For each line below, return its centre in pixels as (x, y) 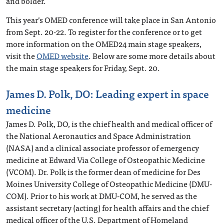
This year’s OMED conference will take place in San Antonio (111, 19)
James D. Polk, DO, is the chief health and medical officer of (109, 123)
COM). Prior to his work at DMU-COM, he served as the (101, 195)
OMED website (62, 55)
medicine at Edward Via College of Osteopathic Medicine (105, 159)
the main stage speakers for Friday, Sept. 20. (83, 67)
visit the (21, 55)
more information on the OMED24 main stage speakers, (104, 43)
